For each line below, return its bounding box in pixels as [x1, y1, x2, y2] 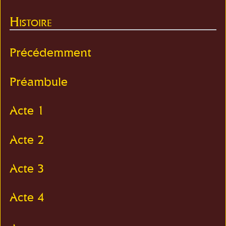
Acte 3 [10, 161, 45, 176]
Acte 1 [10, 103, 45, 118]
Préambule [10, 74, 68, 89]
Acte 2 [10, 132, 45, 147]
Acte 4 [10, 190, 45, 205]
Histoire [10, 13, 52, 30]
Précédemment [10, 45, 92, 60]
